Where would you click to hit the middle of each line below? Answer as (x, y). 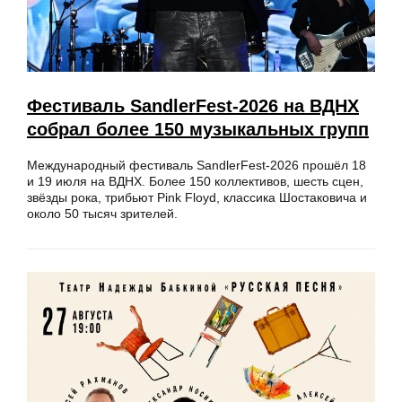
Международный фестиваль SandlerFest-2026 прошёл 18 (197, 165)
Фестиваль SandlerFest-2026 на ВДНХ (193, 105)
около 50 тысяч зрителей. (102, 213)
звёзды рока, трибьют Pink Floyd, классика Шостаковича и (197, 197)
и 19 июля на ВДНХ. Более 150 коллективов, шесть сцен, (195, 181)
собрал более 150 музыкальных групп (198, 129)
